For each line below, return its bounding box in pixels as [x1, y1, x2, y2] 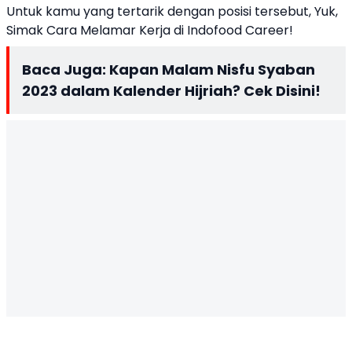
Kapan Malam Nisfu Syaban [109, 60, 315, 79]
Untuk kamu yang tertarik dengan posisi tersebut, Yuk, [6, 2, 338, 20]
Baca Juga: [22, 60, 109, 79]
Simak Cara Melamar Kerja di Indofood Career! [6, 21, 293, 39]
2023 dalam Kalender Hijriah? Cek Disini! [22, 81, 321, 101]
